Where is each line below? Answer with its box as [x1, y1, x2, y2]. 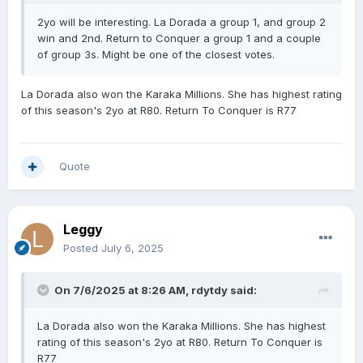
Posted [63, 241, 101, 255]
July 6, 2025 [101, 241, 164, 255]
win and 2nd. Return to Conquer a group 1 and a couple [37, 32, 321, 45]
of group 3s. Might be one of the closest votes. [37, 48, 275, 62]
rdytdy [191, 284, 228, 297]
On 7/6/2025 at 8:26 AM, [54, 284, 191, 297]
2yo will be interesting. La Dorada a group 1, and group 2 [37, 15, 326, 29]
